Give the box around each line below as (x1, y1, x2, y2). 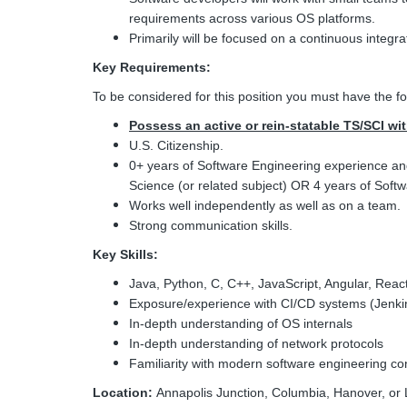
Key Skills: (93, 247, 158, 262)
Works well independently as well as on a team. (129, 198, 404, 213)
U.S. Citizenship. (129, 138, 223, 153)
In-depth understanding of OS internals (129, 316, 352, 331)
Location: (93, 385, 153, 400)
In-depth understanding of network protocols (129, 336, 383, 351)
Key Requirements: (93, 60, 211, 74)
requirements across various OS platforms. (129, 11, 375, 25)
